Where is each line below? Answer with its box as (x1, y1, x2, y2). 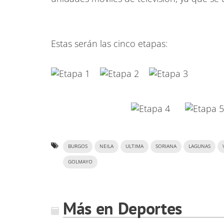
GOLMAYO (68, 158, 92, 165)
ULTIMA (125, 143, 143, 149)
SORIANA (155, 143, 176, 149)
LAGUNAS (188, 143, 210, 149)
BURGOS (68, 143, 87, 149)
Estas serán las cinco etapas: (51, 37, 167, 49)
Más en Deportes (63, 197, 182, 219)
